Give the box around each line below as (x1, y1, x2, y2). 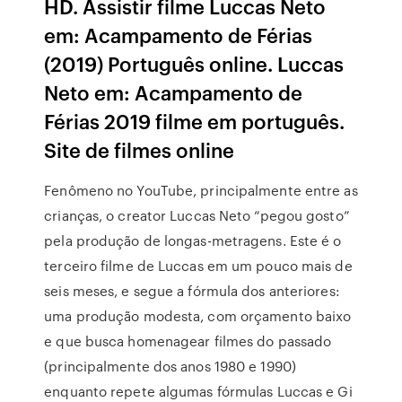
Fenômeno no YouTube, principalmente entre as (44, 180, 358, 200)
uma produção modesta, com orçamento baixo (44, 306, 352, 326)
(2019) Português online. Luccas (44, 49, 345, 77)
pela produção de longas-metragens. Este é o (44, 231, 342, 250)
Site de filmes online (44, 135, 235, 163)
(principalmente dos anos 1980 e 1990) (44, 356, 296, 376)
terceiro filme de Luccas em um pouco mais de (44, 256, 353, 275)
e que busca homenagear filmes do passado (44, 331, 332, 351)
